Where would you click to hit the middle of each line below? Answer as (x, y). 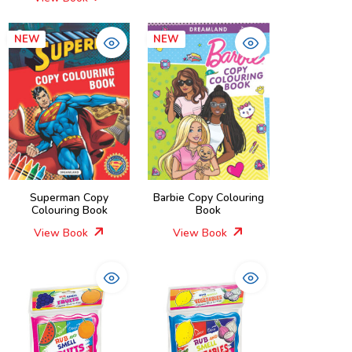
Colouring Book (69, 210)
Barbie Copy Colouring (208, 198)
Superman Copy (70, 198)
